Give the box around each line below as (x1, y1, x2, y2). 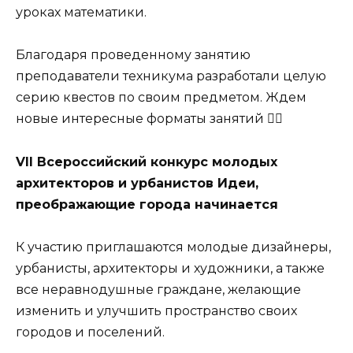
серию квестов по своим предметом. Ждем (16, 90, 307, 106)
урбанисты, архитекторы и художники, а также (16, 260, 325, 276)
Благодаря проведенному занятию (16, 47, 251, 63)
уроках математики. (16, 5, 147, 20)
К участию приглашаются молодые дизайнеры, (16, 239, 331, 255)
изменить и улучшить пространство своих (16, 303, 297, 318)
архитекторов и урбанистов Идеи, (16, 175, 258, 191)
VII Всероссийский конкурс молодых (16, 154, 277, 169)
